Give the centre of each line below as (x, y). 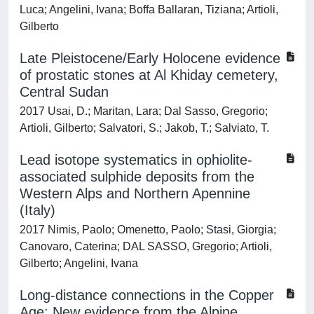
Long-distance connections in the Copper (147, 295)
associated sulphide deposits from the (137, 177)
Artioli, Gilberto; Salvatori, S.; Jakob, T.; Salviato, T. (144, 128)
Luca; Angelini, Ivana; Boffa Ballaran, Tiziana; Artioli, (149, 9)
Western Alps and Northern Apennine (135, 193)
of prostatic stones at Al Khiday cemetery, (149, 75)
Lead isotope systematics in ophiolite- (136, 160)
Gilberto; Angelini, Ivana (79, 263)
